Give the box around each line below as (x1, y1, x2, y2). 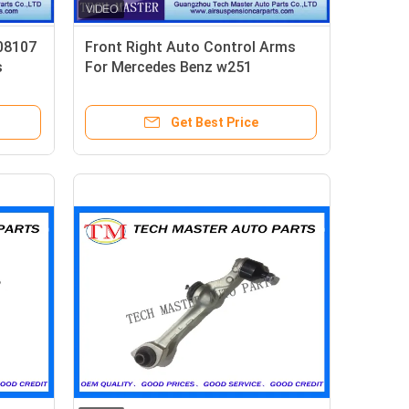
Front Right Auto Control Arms (85, 38, 296, 56)
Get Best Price (171, 115, 258, 130)
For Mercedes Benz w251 (85, 58, 252, 76)
